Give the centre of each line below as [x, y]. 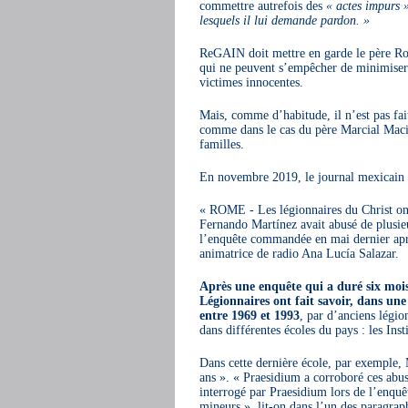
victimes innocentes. [251, 82]
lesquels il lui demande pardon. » [284, 20]
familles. [221, 144]
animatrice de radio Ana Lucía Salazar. [299, 254]
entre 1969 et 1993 [249, 316]
